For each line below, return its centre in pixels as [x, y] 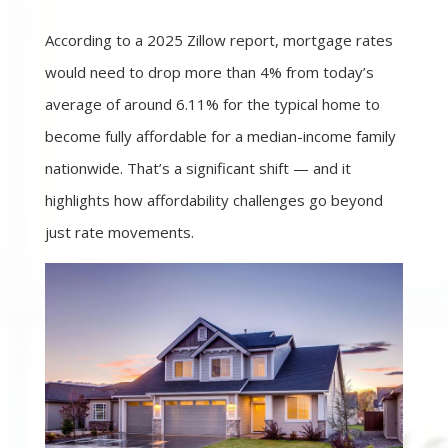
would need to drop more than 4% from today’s [209, 72]
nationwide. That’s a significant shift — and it [198, 168]
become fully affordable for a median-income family [220, 136]
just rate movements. [119, 232]
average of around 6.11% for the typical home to [212, 104]
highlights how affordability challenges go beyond [214, 200]
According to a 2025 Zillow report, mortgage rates [219, 40]
